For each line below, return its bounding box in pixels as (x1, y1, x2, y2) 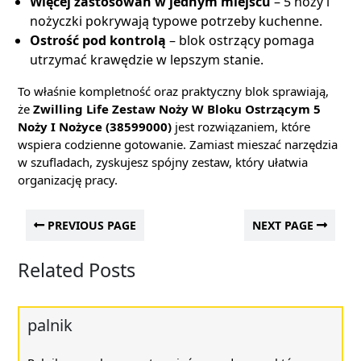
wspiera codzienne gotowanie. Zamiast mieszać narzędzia (18, 136, 338, 152)
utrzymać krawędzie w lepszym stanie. (30, 51, 263, 68)
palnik (27, 314, 73, 336)
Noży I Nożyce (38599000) (18, 118, 172, 135)
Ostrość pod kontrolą (30, 31, 166, 49)
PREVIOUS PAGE (44, 218, 136, 233)
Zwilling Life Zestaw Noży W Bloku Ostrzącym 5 (33, 101, 321, 117)
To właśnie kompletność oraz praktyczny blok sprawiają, (18, 83, 329, 99)
